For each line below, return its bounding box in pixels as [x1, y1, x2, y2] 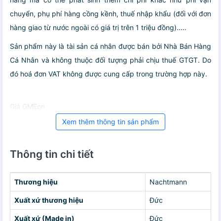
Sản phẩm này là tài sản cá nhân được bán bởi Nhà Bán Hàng [10, 41, 211, 50]
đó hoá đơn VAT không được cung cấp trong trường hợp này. [10, 69, 207, 78]
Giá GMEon [10, 102, 45, 110]
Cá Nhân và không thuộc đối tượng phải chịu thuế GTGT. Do [10, 55, 211, 64]
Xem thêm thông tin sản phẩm [62, 117, 159, 126]
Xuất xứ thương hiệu [14, 195, 83, 204]
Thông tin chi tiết [10, 147, 94, 160]
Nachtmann [149, 177, 187, 186]
